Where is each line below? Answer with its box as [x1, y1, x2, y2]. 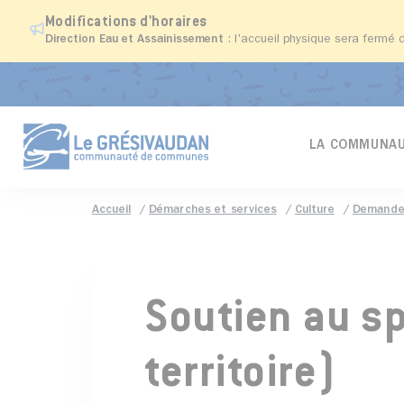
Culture [294, 205, 335, 216]
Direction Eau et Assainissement [45, 34, 224, 46]
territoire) [144, 354, 337, 398]
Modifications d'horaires [45, 16, 207, 30]
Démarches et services [148, 205, 277, 216]
